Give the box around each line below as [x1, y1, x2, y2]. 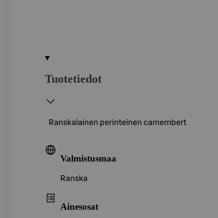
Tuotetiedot [45, 72, 102, 85]
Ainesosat [60, 201, 98, 212]
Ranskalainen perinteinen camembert [49, 118, 186, 127]
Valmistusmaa [60, 153, 116, 163]
